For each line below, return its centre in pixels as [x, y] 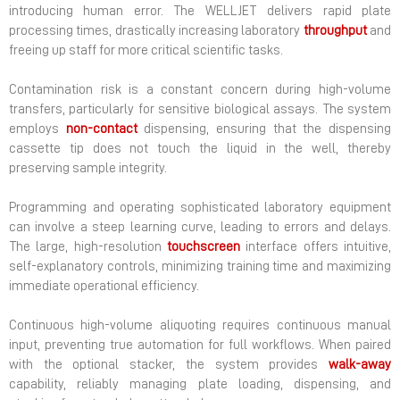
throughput [335, 30]
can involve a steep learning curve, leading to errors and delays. [200, 227]
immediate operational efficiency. [104, 286]
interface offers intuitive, [316, 246]
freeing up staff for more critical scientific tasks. [146, 50]
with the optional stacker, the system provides [169, 364]
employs [37, 129]
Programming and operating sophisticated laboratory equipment [200, 207]
